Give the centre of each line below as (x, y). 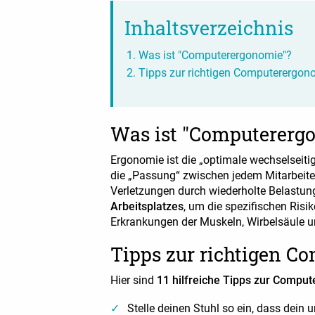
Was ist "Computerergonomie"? (215, 55)
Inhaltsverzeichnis (209, 28)
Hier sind (134, 280)
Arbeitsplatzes (147, 206)
